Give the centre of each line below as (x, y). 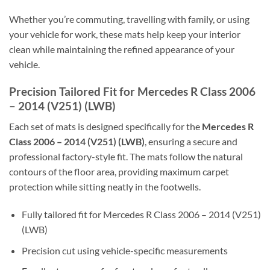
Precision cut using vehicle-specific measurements (124, 250)
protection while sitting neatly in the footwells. (105, 187)
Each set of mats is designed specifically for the (105, 127)
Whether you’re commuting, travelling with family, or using (129, 19)
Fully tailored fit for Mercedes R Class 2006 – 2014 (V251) (141, 215)
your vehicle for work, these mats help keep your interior (125, 34)
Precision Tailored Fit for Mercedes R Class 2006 (132, 91)
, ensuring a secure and (191, 142)
